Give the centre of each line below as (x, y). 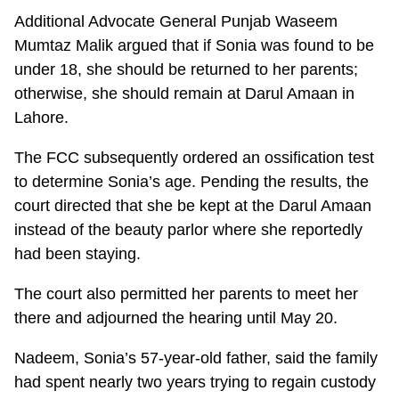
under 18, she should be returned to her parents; (187, 69)
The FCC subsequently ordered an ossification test (195, 157)
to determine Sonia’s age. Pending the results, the (192, 181)
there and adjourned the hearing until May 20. (176, 318)
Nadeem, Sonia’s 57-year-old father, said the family (196, 358)
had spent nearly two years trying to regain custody (195, 382)
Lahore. (42, 117)
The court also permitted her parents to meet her (187, 293)
